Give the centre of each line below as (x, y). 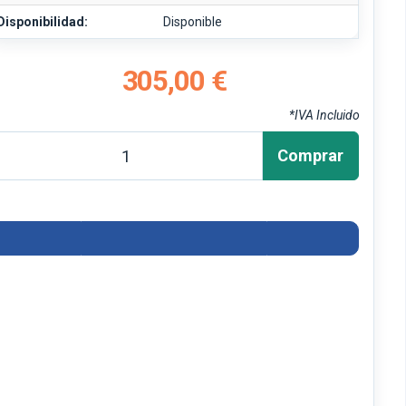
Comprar (311, 155)
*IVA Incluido (324, 115)
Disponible (193, 22)
